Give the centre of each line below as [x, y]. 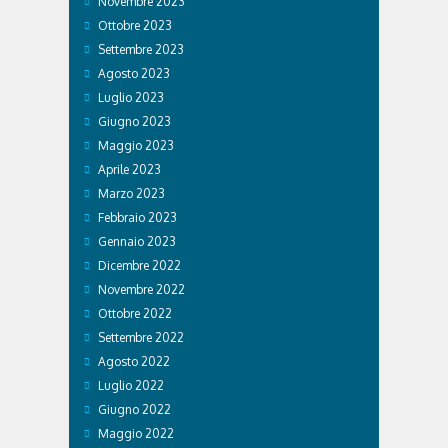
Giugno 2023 [134, 121]
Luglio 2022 [131, 385]
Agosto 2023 [134, 73]
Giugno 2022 [134, 409]
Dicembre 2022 [139, 265]
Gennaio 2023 [137, 241]
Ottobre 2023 [135, 25]
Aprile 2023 [129, 169]
